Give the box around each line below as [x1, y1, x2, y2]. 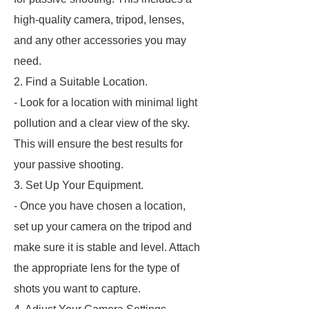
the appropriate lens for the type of [14, 262, 179, 274]
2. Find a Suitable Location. [14, 76, 148, 88]
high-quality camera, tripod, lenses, [14, 14, 184, 26]
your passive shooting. [14, 159, 123, 170]
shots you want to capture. [14, 283, 141, 295]
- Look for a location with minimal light [14, 97, 197, 108]
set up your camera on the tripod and [14, 221, 192, 232]
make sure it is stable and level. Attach [14, 241, 200, 253]
